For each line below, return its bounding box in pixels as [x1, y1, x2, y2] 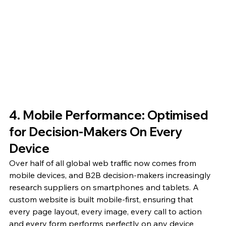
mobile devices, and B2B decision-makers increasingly [9, 170, 213, 181]
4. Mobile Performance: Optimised [9, 107, 211, 123]
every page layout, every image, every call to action [9, 206, 204, 217]
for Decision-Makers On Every [9, 124, 185, 140]
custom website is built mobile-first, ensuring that [9, 194, 195, 205]
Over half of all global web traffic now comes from [9, 158, 198, 168]
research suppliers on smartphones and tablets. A [9, 182, 201, 193]
